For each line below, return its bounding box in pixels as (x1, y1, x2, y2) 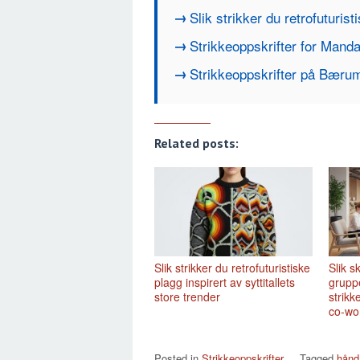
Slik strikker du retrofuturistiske (154, 259, 310, 276)
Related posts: (154, 134, 239, 151)
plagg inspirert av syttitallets (154, 273, 295, 290)
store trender (154, 288, 220, 305)
